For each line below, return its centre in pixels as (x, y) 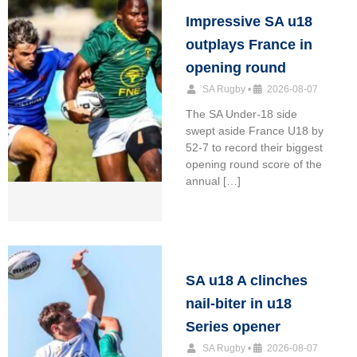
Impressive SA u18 (249, 22)
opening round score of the (253, 165)
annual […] (213, 181)
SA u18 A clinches (246, 281)
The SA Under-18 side (241, 114)
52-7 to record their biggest (254, 148)
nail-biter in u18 (238, 304)
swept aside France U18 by (254, 131)
